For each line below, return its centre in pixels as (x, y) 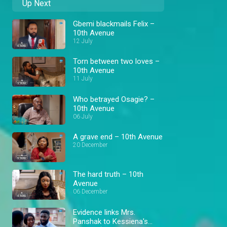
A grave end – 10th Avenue (118, 137)
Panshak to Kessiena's (110, 221)
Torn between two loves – (116, 62)
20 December (90, 145)
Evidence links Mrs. (104, 212)
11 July (83, 79)
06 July (83, 116)
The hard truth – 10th (108, 175)
